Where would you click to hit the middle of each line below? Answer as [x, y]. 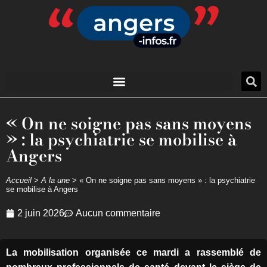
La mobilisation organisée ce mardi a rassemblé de [133, 252]
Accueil [19, 180]
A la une [55, 180]
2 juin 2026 [41, 213]
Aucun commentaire [118, 213]
